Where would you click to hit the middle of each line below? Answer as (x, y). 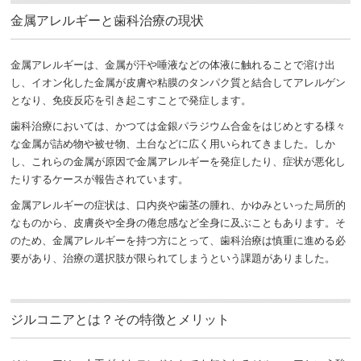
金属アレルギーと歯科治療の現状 (108, 19)
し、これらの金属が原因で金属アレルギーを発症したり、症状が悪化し (178, 160)
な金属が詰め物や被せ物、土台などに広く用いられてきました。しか (173, 143)
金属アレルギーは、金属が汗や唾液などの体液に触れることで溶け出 (173, 64)
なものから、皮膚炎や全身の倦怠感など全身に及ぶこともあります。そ (178, 222)
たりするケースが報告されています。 (100, 178)
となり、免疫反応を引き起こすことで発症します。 (131, 99)
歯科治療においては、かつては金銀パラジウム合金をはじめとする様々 (178, 125)
